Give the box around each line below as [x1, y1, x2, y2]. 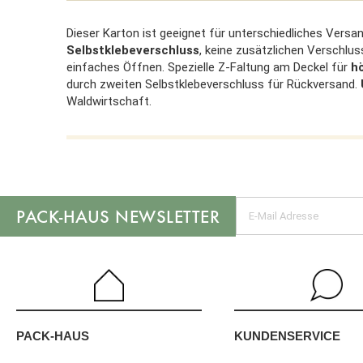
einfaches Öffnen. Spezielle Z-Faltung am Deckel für [66, 59, 351, 75]
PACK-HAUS [16, 329, 89, 344]
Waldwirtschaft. [66, 93, 152, 109]
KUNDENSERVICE [233, 328, 340, 343]
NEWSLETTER [109, 205, 220, 227]
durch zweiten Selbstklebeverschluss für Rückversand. [66, 76, 357, 92]
